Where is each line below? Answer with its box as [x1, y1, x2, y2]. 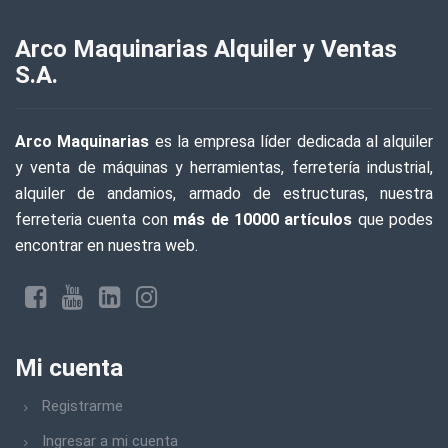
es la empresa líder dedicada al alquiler [149, 132, 433, 151]
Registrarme [42, 397, 123, 415]
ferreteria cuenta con [15, 210, 174, 229]
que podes [352, 210, 433, 229]
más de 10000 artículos [173, 210, 353, 229]
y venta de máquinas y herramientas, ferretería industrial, [15, 158, 433, 177]
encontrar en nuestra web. [15, 236, 198, 255]
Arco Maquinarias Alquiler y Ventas [15, 35, 397, 63]
